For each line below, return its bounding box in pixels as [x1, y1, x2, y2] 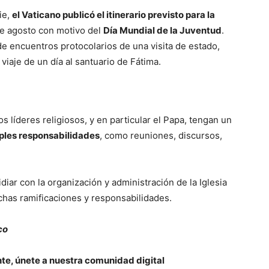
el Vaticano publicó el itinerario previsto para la [12, 9, 215, 20]
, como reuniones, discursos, [100, 130, 222, 141]
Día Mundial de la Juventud [103, 25, 222, 36]
